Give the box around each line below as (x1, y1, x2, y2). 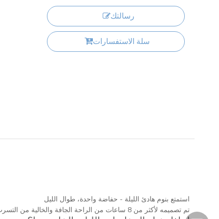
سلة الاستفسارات (93, 36, 150, 47)
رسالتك (110, 11, 134, 22)
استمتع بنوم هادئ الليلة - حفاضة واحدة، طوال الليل (44, 195, 190, 204)
